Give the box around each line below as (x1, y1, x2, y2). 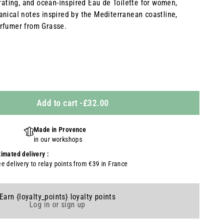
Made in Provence (33, 126, 87, 133)
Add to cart (36, 98, 78, 108)
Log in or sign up (29, 200, 86, 209)
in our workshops (33, 135, 83, 143)
